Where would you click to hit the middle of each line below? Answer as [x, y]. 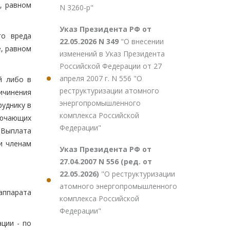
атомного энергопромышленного [118, 186]
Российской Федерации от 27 [111, 66]
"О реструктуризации [138, 174]
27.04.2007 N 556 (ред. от [106, 161]
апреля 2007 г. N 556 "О [101, 78]
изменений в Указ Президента [112, 54]
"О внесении [142, 41]
